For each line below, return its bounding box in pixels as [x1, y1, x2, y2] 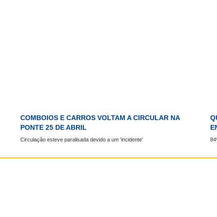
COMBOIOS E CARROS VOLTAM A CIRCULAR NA [20, 114, 180, 122]
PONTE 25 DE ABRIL [20, 124, 87, 132]
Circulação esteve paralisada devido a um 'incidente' [20, 136, 143, 142]
